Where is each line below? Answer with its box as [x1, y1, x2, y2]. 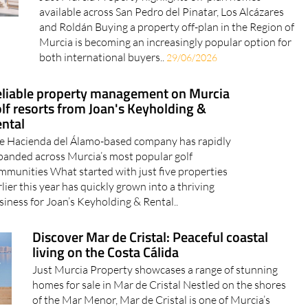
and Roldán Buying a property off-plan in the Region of [39, 20, 295, 34]
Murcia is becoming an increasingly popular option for [39, 35, 292, 49]
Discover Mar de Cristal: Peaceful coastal [32, 226, 268, 248]
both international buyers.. [39, 50, 167, 65]
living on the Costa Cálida [32, 241, 179, 263]
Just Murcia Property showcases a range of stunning [32, 263, 278, 277]
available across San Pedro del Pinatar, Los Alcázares [39, 5, 285, 19]
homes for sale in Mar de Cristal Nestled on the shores [32, 278, 286, 292]
